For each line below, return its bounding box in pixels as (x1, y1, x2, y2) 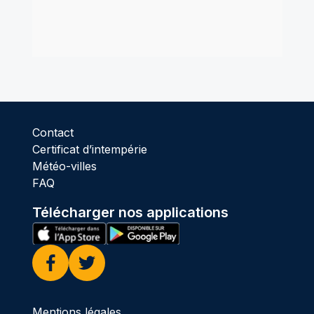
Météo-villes (32, 158, 97, 173)
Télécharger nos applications (32, 203, 228, 221)
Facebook (41, 271, 95, 286)
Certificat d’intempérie (32, 142, 147, 156)
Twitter (77, 271, 114, 286)
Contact (32, 125, 74, 139)
